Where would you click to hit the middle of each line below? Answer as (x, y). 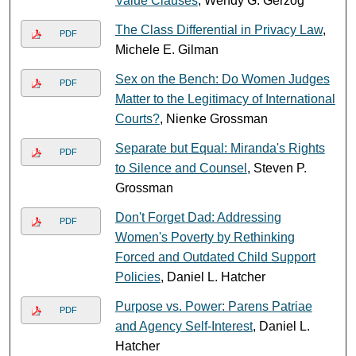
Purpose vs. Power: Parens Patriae (213, 306)
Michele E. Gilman (166, 49)
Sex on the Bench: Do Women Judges (222, 79)
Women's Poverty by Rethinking (205, 237)
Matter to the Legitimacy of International (225, 99)
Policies (137, 277)
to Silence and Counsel (181, 168)
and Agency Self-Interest (184, 326)
